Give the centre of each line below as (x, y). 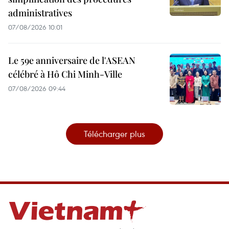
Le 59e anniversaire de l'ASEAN (72, 60)
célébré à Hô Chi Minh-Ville (65, 74)
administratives (40, 13)
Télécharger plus (114, 133)
